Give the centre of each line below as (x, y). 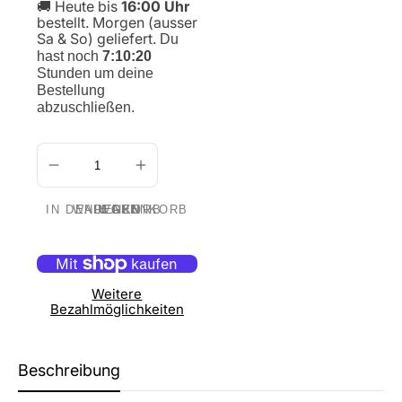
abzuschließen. (85, 107)
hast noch (69, 56)
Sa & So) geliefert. (98, 39)
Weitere (117, 294)
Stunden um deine (95, 73)
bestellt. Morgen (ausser (117, 22)
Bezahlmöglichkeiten (117, 309)
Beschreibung (69, 370)
